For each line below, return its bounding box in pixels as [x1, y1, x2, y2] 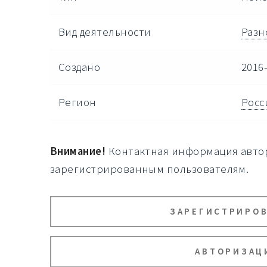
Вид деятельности [58, 24, 151, 39]
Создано [58, 60, 101, 74]
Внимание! [49, 144, 106, 159]
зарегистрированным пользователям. [49, 162, 249, 176]
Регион [58, 95, 97, 109]
